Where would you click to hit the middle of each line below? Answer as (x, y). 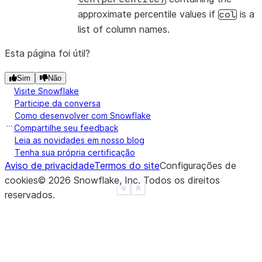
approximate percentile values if (148, 14)
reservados (29, 195)
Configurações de (198, 166)
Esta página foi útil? (47, 53)
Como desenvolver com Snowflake (83, 116)
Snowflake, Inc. (107, 180)
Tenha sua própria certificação (75, 152)
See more (141, 192)
